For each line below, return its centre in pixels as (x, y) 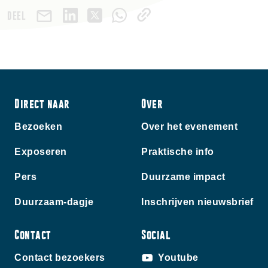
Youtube (178, 258)
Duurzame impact (183, 177)
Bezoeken (38, 127)
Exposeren (41, 152)
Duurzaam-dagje (54, 202)
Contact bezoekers (60, 258)
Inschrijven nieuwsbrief (197, 202)
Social (156, 235)
